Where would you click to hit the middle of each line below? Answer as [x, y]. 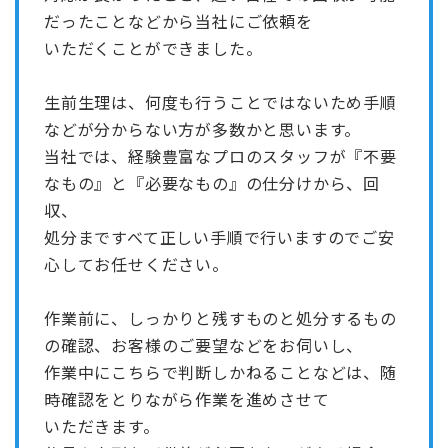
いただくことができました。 [153, 47]
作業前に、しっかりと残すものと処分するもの [220, 317]
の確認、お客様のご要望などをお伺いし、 [204, 344]
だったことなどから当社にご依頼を [178, 20]
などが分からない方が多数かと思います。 [203, 128]
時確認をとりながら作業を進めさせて [187, 398]
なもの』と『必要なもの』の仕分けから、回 [212, 182]
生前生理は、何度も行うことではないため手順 [220, 101]
